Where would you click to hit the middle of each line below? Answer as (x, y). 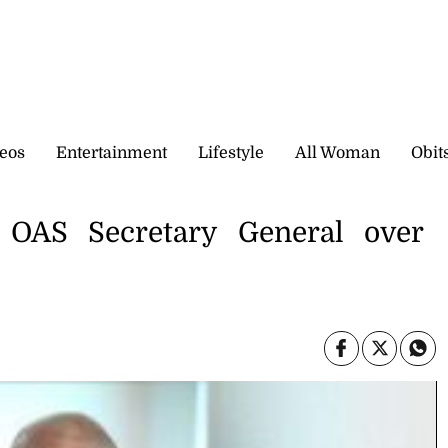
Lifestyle (231, 152)
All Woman (337, 152)
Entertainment (111, 152)
